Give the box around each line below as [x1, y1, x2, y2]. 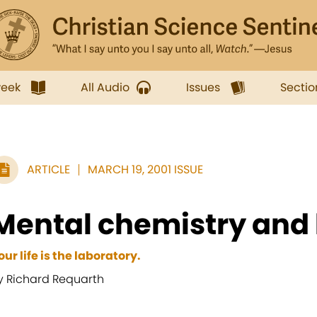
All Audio [81, 79, 129, 96]
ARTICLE [27, 161, 70, 178]
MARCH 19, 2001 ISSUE [88, 161, 203, 178]
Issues [186, 79, 220, 96]
